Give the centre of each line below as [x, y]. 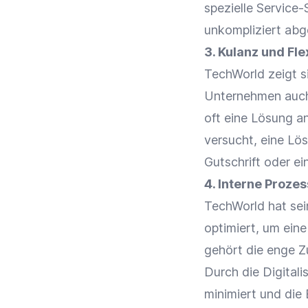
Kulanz [238, 52]
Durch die [233, 272]
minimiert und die [255, 294]
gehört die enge [251, 250]
